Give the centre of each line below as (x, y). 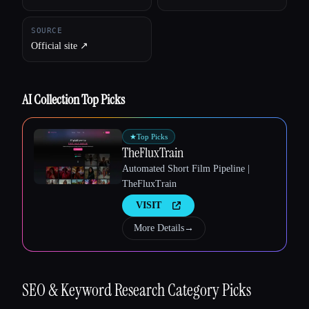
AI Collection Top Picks (73, 99)
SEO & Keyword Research (95, 290)
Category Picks (209, 290)
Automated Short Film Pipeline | (186, 168)
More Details (159, 228)
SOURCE (47, 30)
